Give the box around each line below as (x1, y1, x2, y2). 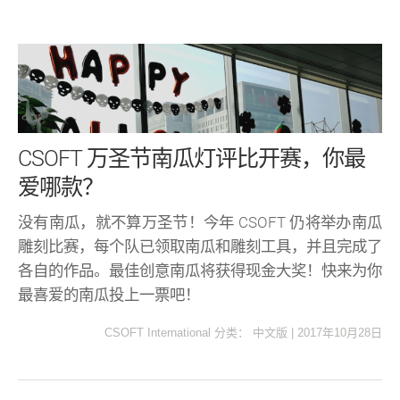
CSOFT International (104, 326, 211, 340)
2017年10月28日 (297, 326, 382, 340)
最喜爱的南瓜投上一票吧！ (18, 285, 200, 304)
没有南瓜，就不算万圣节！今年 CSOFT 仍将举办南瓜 (18, 212, 382, 231)
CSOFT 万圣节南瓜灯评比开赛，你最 (18, 145, 365, 171)
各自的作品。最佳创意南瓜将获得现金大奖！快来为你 (18, 261, 382, 279)
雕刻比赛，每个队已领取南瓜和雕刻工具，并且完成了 (18, 237, 382, 255)
